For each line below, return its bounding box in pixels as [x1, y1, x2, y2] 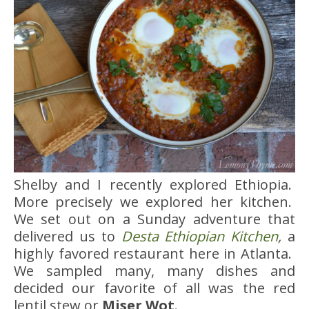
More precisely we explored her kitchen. [14, 192, 295, 211]
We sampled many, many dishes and [14, 261, 295, 280]
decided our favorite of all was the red [14, 278, 295, 297]
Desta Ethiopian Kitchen [121, 226, 279, 246]
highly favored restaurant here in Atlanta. [14, 243, 295, 263]
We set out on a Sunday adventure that [14, 209, 295, 228]
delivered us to [14, 226, 121, 246]
